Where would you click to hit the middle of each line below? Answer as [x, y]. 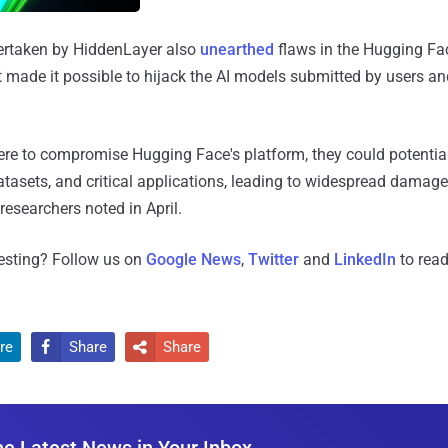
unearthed [237, 49]
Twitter [273, 259]
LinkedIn [365, 259]
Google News [193, 259]
